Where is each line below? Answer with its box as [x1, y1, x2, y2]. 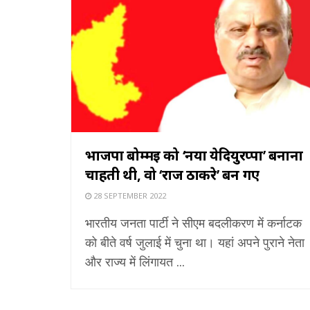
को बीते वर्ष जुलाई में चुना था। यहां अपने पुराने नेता [85, 233, 304, 250]
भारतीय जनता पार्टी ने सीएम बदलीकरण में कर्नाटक [85, 214, 302, 231]
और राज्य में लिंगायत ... [85, 253, 185, 270]
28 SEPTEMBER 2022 [91, 190, 166, 201]
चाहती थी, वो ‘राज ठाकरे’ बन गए [85, 165, 259, 184]
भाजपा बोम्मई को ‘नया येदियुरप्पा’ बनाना [85, 145, 303, 165]
